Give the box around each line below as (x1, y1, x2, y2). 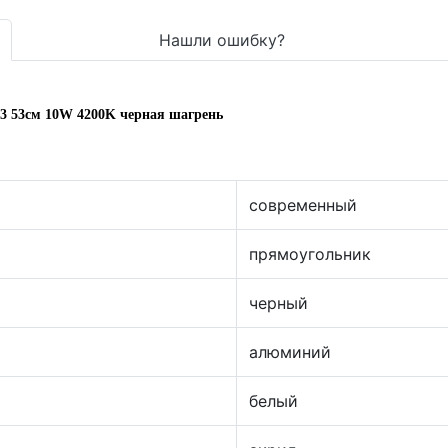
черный (249, 293, 308, 313)
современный (249, 195, 357, 215)
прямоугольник (249, 244, 371, 264)
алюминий (249, 342, 331, 362)
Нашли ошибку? (158, 30, 285, 50)
